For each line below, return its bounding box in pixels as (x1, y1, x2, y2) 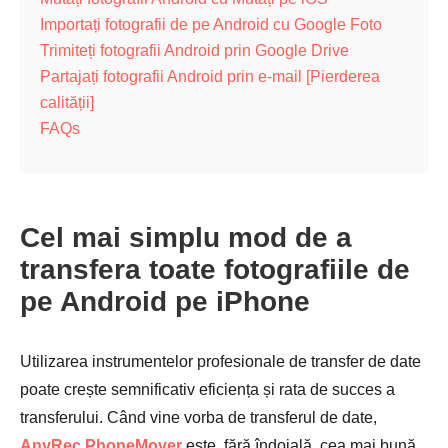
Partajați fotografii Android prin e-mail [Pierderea (40, 68, 380, 85)
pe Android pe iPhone (20, 286, 310, 317)
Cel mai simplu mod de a (20, 222, 352, 253)
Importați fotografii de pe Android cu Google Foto (40, 16, 382, 33)
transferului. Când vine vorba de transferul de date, (20, 409, 377, 426)
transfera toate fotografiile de (20, 254, 410, 285)
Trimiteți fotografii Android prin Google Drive (40, 42, 349, 59)
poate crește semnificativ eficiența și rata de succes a (20, 381, 395, 398)
